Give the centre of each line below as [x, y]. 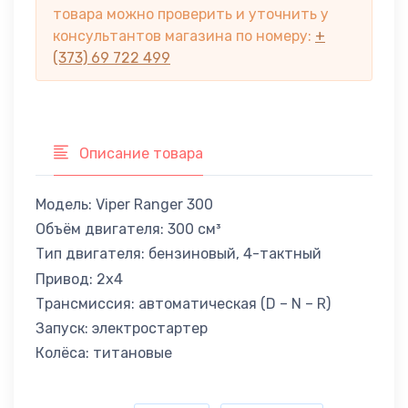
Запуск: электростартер [122, 328]
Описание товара [139, 154]
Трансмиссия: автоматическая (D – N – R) [183, 303]
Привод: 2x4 [79, 279]
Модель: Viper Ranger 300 [124, 205]
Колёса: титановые [104, 353]
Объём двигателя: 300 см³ [128, 229]
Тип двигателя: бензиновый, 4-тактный [178, 254]
